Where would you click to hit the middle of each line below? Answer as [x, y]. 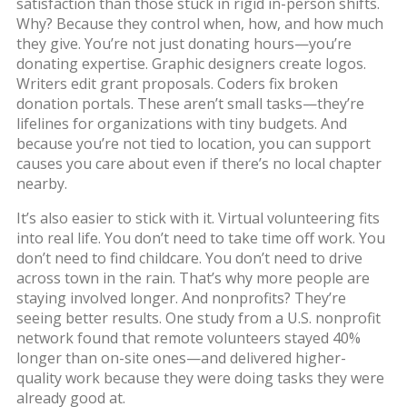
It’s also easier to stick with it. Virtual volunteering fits [198, 218]
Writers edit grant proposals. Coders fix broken [177, 83]
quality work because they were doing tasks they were [200, 377]
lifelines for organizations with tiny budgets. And [181, 123]
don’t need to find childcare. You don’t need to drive [189, 258]
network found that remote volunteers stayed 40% [188, 338]
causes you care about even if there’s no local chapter [199, 163]
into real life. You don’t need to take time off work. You [200, 238]
